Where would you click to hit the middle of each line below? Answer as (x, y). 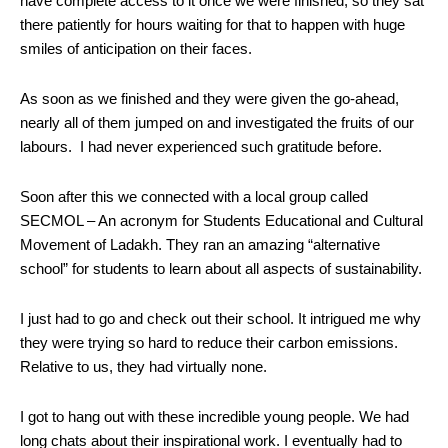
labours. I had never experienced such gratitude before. (201, 146)
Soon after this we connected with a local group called (194, 196)
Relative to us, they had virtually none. (143, 366)
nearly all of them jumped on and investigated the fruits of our (217, 122)
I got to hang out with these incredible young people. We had (214, 416)
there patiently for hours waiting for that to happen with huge (212, 24)
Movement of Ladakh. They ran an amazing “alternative (200, 244)
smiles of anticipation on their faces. (136, 48)
